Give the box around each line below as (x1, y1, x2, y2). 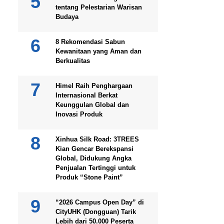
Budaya (55, 12, 78, 20)
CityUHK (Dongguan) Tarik (55, 207, 136, 215)
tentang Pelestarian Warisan (55, 3, 142, 11)
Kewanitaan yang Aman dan (55, 47, 141, 55)
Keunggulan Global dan (55, 100, 129, 108)
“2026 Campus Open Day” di (55, 198, 144, 206)
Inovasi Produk (55, 110, 102, 118)
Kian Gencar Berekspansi (55, 144, 133, 152)
